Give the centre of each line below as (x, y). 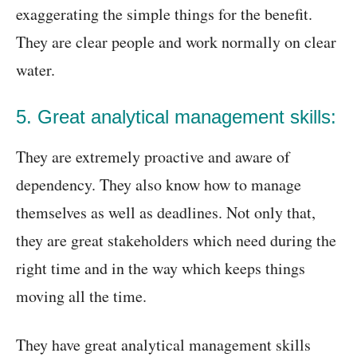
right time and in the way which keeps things (161, 268)
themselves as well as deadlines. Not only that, (166, 212)
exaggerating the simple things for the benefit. (164, 14)
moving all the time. (81, 296)
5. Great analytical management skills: (176, 117)
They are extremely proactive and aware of (153, 157)
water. (35, 70)
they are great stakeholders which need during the (176, 240)
